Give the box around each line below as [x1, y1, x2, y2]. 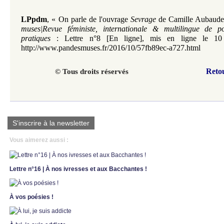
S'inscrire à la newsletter [12, 119, 89, 127]
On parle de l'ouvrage [58, 15, 130, 24]
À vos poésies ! [9, 193, 53, 201]
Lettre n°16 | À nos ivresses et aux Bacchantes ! [9, 165, 147, 173]
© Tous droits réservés [54, 67, 128, 76]
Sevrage [130, 15, 156, 24]
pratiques [21, 34, 50, 43]
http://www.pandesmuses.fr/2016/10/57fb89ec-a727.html [21, 43, 200, 52]
